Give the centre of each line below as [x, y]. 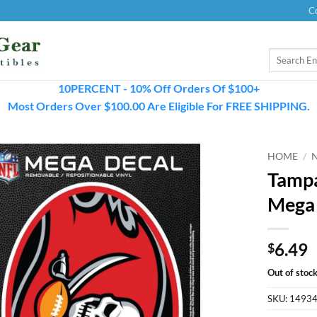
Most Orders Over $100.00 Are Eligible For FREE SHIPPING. [158, 106]
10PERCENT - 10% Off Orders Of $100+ [158, 88]
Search [281, 54]
